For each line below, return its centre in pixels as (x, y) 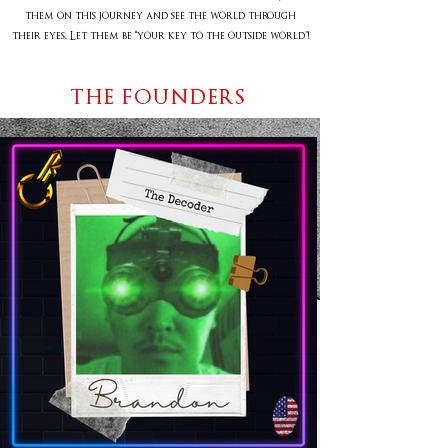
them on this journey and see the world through (160, 15)
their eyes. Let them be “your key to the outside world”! (160, 35)
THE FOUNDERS (158, 96)
